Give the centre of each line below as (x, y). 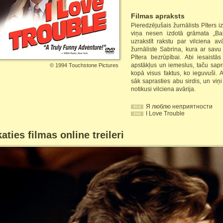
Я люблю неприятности (179, 107)
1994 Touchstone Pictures (87, 65)
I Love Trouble (165, 113)
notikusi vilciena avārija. (163, 89)
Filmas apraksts (158, 16)
